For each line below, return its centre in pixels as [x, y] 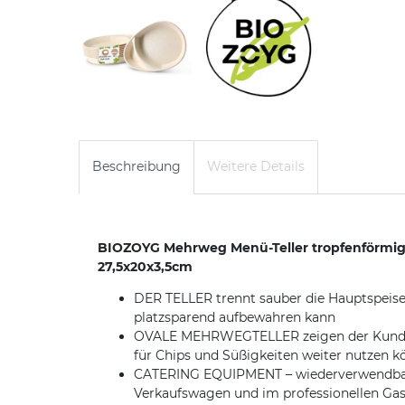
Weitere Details [256, 167]
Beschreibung [137, 167]
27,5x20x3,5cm [145, 266]
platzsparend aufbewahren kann [235, 317]
